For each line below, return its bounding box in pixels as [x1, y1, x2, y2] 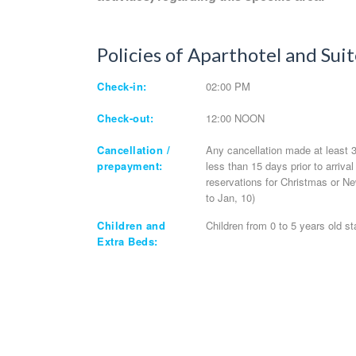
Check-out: [97, 110, 154, 126]
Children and [97, 217, 166, 233]
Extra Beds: [97, 233, 158, 249]
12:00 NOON [205, 110, 265, 126]
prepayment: [97, 157, 163, 173]
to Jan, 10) [205, 189, 255, 205]
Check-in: [97, 78, 147, 94]
